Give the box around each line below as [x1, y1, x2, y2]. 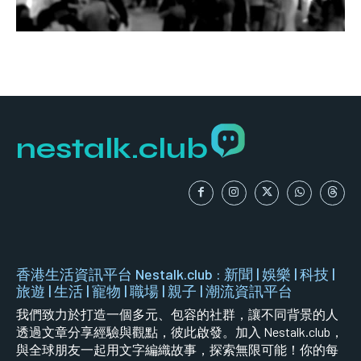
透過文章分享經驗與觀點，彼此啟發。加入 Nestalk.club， [16, 323, 343, 339]
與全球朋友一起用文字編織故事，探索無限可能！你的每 [16, 341, 338, 357]
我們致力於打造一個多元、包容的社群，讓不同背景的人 [16, 305, 338, 322]
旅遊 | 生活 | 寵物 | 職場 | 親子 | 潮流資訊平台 [16, 281, 293, 300]
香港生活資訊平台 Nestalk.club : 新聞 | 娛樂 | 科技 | [16, 264, 334, 283]
